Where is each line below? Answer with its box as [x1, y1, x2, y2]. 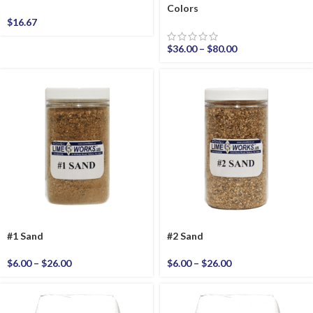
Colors [167, 2, 198, 14]
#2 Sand [167, 230, 203, 242]
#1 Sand [7, 230, 43, 242]
